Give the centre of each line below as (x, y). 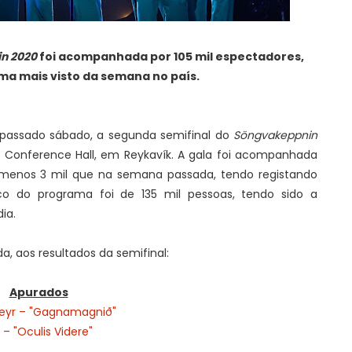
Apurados (38, 292)
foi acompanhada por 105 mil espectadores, (170, 57)
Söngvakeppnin (275, 135)
